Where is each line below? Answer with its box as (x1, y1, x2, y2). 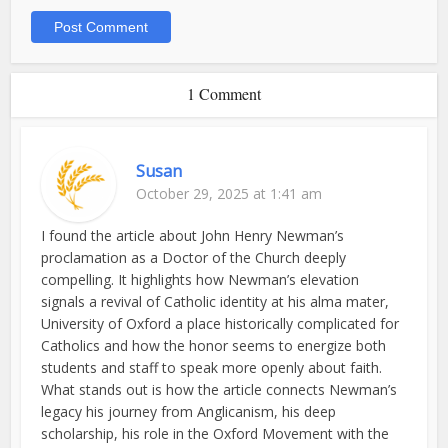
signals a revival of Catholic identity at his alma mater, (41, 292, 390, 312)
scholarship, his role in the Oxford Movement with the (41, 424, 390, 444)
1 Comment (187, 83, 261, 105)
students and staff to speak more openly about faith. (41, 358, 383, 378)
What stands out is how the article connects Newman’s (41, 380, 398, 400)
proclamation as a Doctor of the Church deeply (41, 248, 347, 268)
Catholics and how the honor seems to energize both (41, 336, 387, 356)
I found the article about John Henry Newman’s (41, 226, 345, 246)
